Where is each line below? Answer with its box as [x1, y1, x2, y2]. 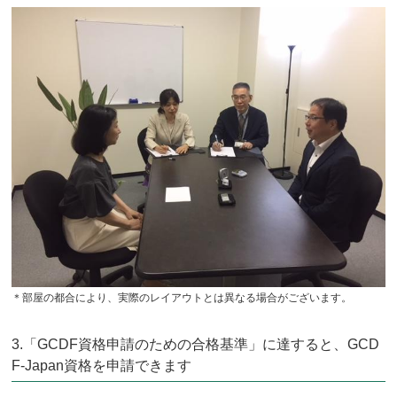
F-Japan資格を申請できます [12, 357, 192, 373]
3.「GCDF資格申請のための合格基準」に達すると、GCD [12, 336, 380, 352]
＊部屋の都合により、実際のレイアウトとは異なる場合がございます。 [12, 291, 353, 304]
